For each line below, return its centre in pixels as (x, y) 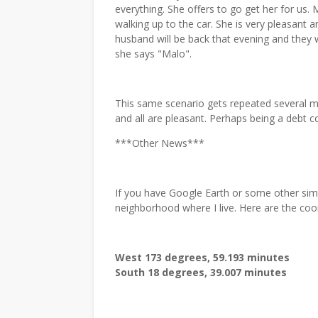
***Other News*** (160, 143)
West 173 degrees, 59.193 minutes (202, 257)
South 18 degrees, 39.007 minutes (201, 272)
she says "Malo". (153, 54)
